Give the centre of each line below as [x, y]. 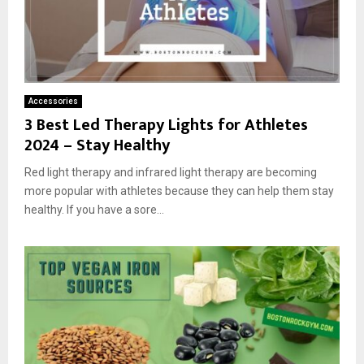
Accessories [53, 102]
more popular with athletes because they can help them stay [179, 191]
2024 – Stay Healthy [97, 146]
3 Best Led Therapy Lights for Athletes [166, 126]
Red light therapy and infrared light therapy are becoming [171, 173]
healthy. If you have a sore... [94, 210]
